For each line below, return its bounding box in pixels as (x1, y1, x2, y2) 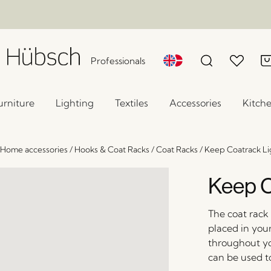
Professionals (91, 55, 146, 67)
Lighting (56, 97, 94, 109)
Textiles (115, 97, 148, 109)
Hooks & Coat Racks (74, 145, 149, 154)
